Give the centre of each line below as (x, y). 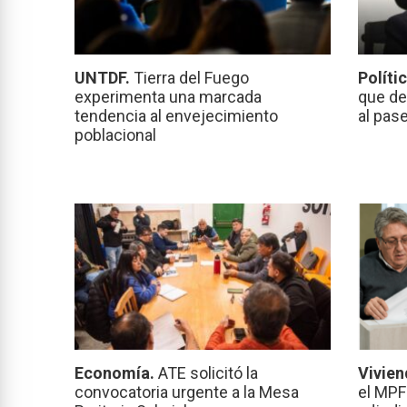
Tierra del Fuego (191, 78)
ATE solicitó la (208, 373)
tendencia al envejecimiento (176, 116)
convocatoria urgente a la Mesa (187, 392)
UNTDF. (104, 78)
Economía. (116, 373)
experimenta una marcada (168, 97)
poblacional (115, 135)
